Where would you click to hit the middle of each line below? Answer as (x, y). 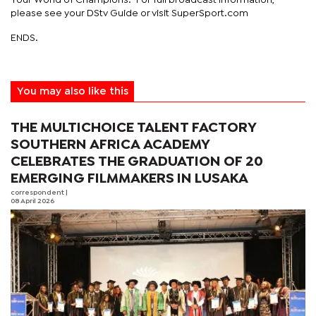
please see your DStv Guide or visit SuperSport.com (129, 13)
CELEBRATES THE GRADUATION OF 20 (137, 162)
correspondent (38, 193)
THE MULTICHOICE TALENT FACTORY (134, 128)
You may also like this (72, 91)
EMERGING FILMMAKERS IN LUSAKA (129, 178)
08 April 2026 (32, 201)
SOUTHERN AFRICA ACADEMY (110, 145)
